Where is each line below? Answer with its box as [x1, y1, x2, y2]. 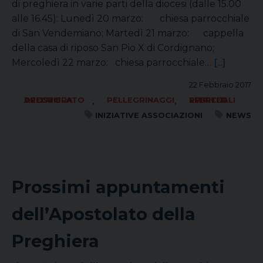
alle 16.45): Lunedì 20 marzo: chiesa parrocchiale [12, 13, 249, 24]
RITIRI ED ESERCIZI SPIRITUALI [189, 96, 236, 104]
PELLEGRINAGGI [107, 96, 175, 104]
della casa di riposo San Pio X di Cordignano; [12, 42, 214, 53]
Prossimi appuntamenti [12, 177, 225, 197]
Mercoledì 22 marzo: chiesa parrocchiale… [12, 57, 214, 68]
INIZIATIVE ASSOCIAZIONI [95, 111, 203, 120]
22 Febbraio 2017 [189, 80, 251, 89]
